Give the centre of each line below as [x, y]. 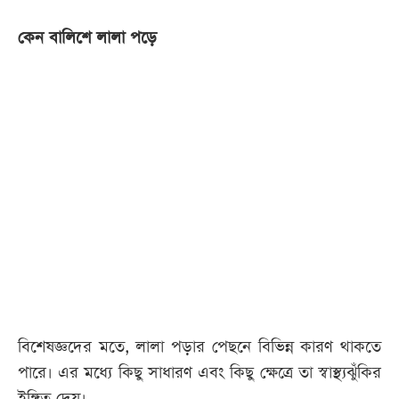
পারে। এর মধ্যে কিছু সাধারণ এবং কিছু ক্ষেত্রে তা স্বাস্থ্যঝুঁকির [199, 373]
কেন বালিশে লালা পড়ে [87, 38]
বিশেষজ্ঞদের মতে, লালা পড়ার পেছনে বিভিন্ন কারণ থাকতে [199, 347]
